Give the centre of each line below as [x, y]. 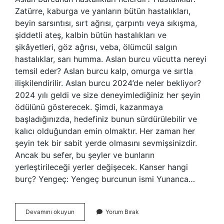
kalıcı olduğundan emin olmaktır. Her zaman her [105, 131]
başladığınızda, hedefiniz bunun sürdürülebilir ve [106, 119]
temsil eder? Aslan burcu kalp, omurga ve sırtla [104, 71]
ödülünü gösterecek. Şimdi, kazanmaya [89, 107]
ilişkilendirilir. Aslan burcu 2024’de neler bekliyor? [108, 83]
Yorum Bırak [122, 212]
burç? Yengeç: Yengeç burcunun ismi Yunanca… [105, 179]
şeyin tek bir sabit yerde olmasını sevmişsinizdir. [106, 143]
